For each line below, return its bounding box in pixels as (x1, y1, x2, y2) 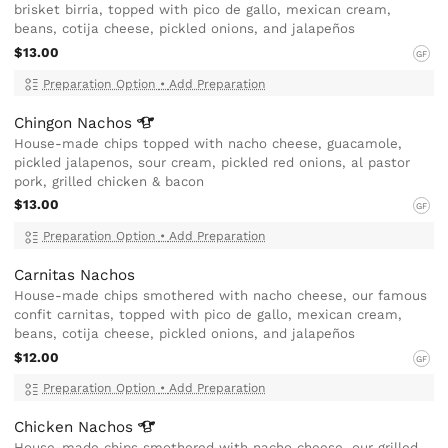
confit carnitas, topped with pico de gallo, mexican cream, (14, 306, 403, 322)
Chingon (14, 113, 78, 132)
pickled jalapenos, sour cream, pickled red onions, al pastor (14, 154, 411, 170)
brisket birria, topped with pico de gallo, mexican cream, (14, 2, 392, 18)
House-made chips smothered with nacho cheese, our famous (14, 287, 428, 303)
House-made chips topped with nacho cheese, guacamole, (14, 135, 403, 151)
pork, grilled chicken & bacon (14, 173, 205, 189)
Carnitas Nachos (14, 265, 136, 284)
